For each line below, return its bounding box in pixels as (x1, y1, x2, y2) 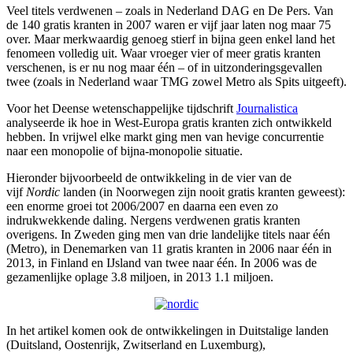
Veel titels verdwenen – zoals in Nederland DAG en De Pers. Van (6, 3, 333, 17)
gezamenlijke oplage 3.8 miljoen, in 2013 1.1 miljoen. (6, 269, 273, 284)
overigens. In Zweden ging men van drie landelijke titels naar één (6, 227, 330, 241)
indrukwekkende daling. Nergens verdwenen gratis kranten (6, 213, 300, 227)
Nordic (26, 184, 60, 199)
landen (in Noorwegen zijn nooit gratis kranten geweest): (60, 184, 345, 199)
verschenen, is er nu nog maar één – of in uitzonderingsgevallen (6, 60, 322, 74)
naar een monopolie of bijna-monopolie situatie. (6, 143, 243, 158)
